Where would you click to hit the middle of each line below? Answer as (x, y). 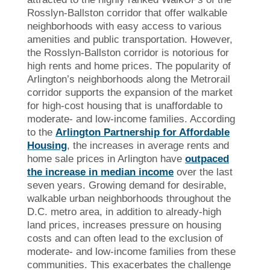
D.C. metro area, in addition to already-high (124, 212)
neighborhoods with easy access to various (124, 26)
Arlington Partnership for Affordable (143, 132)
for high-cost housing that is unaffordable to (125, 105)
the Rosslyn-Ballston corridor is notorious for (128, 52)
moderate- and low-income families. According (131, 119)
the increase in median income (100, 172)
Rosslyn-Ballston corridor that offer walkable (127, 13)
